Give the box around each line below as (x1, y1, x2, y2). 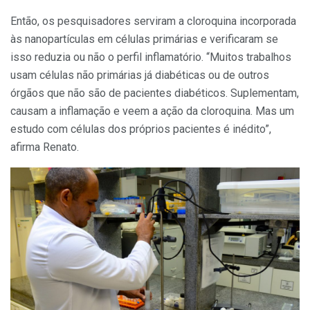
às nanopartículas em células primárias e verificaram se (10, 32, 278, 46)
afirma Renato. (10, 140, 79, 154)
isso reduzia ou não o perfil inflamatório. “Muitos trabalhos (10, 50, 291, 64)
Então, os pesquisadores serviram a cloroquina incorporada (10, 14, 296, 28)
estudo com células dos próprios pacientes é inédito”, (10, 122, 271, 136)
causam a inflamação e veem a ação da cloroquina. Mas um (10, 104, 294, 118)
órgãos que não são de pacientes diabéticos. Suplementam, (10, 86, 299, 100)
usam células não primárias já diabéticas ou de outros (10, 68, 269, 82)
